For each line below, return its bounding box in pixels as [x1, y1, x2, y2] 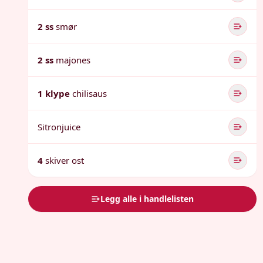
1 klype [38, 87, 70, 99]
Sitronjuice [38, 121, 80, 133]
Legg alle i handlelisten [100, 193, 194, 204]
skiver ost [45, 154, 84, 166]
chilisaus [72, 87, 107, 99]
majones [56, 54, 90, 66]
